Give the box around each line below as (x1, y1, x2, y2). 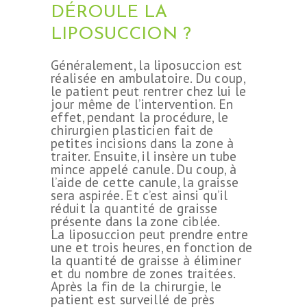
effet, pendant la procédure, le (51, 108, 229, 125)
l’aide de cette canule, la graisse (51, 173, 239, 191)
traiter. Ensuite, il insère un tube (51, 147, 237, 164)
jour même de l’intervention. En (51, 95, 234, 112)
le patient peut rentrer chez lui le (51, 82, 247, 99)
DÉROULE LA (51, 3, 167, 22)
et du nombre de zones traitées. (51, 264, 235, 282)
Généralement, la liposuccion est (51, 56, 243, 73)
